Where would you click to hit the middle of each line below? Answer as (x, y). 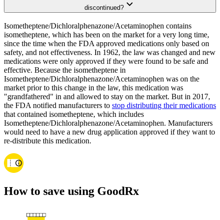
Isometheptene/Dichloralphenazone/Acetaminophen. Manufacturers (108, 123)
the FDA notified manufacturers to (58, 106)
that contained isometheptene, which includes (74, 114)
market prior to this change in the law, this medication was (94, 88)
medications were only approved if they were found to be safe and (106, 61)
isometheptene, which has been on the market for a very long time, (107, 35)
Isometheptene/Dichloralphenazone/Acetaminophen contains (98, 26)
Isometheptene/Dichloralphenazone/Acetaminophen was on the (102, 79)
